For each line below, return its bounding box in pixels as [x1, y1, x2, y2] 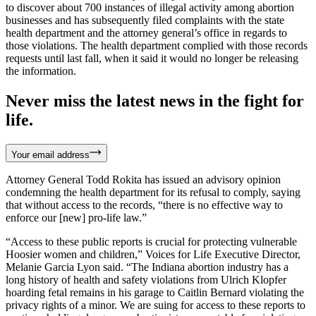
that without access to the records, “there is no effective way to [6, 198, 283, 211]
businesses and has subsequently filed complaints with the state [6, 13, 284, 26]
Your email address [11, 149, 90, 160]
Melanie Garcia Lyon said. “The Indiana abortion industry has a [6, 260, 288, 273]
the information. [6, 64, 76, 77]
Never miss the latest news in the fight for [6, 91, 304, 110]
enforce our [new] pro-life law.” [6, 211, 147, 224]
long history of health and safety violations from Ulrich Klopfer [6, 273, 286, 286]
